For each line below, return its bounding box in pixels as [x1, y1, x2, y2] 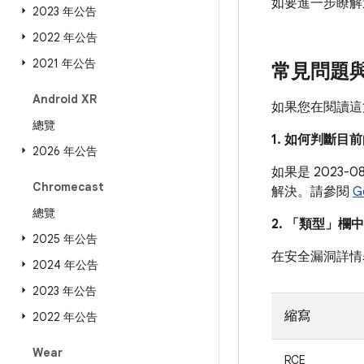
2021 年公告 [32, 56, 96, 71]
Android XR [32, 92, 97, 106]
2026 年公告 [32, 144, 97, 158]
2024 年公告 [32, 258, 98, 272]
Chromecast [32, 180, 104, 194]
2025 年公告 [32, 232, 97, 246]
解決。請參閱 [271, 184, 353, 200]
